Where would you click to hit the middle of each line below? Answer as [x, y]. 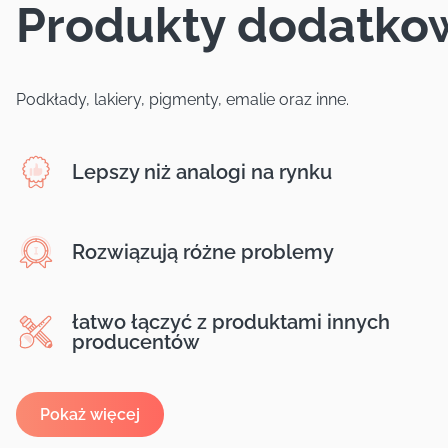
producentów [136, 342]
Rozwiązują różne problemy [203, 252]
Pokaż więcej [90, 414]
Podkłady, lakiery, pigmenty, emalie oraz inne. [182, 99]
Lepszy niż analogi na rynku [202, 172]
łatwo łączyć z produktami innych [231, 322]
